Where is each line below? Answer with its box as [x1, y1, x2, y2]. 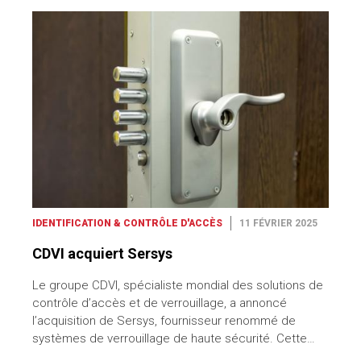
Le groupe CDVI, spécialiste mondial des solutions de [32, 278, 323, 293]
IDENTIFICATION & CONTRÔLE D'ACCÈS [32, 218, 222, 230]
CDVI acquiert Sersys [32, 245, 180, 263]
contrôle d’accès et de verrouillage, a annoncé [32, 296, 287, 311]
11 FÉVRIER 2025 [239, 218, 317, 230]
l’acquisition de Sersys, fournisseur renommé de [32, 313, 296, 329]
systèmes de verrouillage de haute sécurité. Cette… [32, 331, 315, 346]
